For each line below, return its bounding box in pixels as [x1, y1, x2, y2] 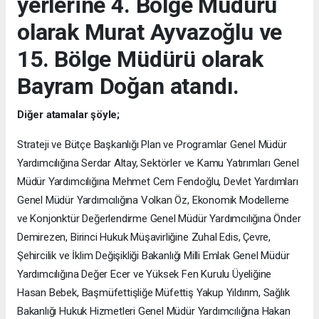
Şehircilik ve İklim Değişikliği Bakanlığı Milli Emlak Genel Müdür [17, 249, 290, 263]
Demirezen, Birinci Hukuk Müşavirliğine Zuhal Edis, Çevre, [17, 231, 271, 244]
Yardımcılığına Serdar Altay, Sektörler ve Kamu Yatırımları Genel [17, 157, 299, 170]
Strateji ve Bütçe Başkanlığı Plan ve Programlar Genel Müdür [17, 138, 287, 152]
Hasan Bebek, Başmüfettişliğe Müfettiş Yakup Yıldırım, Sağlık [17, 286, 290, 300]
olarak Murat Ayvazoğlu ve [17, 19, 283, 46]
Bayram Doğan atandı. [17, 73, 240, 100]
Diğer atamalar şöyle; [17, 108, 120, 122]
